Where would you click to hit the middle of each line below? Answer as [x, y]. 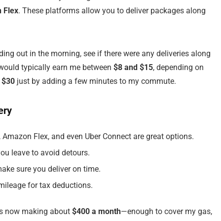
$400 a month [96, 211]
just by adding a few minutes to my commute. [95, 81]
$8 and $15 [133, 67]
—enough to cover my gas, [166, 211]
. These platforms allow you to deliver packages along [112, 11]
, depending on [178, 67]
